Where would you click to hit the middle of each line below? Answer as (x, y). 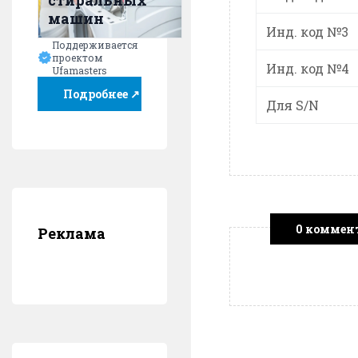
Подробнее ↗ (101, 93)
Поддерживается (95, 45)
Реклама (72, 233)
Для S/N (292, 105)
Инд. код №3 (307, 31)
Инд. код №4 (308, 68)
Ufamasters (80, 71)
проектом (77, 58)
